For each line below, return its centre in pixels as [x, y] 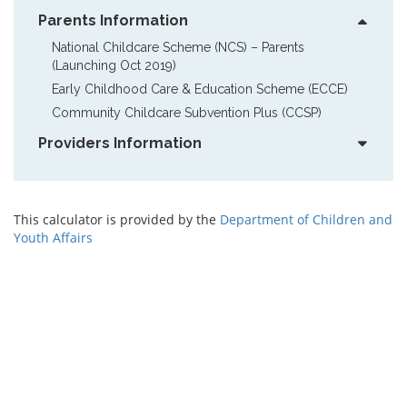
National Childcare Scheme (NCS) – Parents [178, 47]
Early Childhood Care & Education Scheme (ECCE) [200, 89]
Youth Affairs [53, 237]
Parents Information [113, 20]
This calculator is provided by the [117, 219]
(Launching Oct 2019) [114, 65]
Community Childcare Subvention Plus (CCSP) [187, 112]
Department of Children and [306, 219]
